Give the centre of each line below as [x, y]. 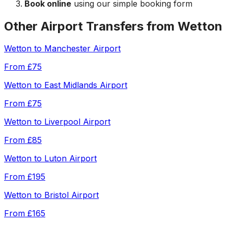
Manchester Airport [82, 49]
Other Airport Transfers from [91, 26]
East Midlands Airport [86, 85]
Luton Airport [70, 159]
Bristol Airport [72, 195]
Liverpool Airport [77, 122]
